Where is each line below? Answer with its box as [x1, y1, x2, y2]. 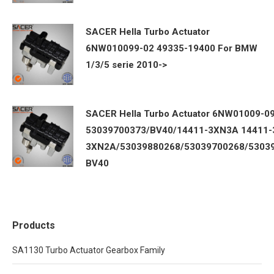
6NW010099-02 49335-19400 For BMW [86, 42, 257, 54]
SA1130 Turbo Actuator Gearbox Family [12, 245, 165, 255]
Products [12, 219, 55, 231]
